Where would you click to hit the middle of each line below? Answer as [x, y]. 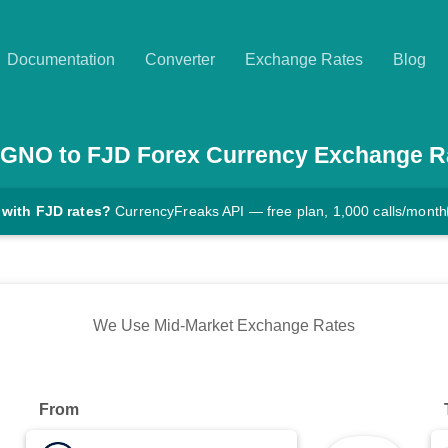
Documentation [61, 59]
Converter [180, 59]
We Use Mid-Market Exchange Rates [224, 326]
